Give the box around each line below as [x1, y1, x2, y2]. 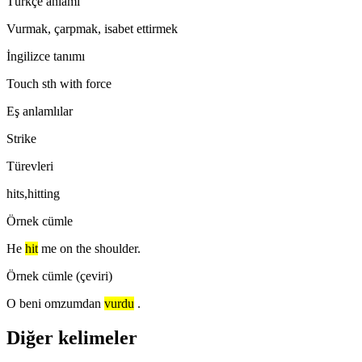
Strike [6, 131, 36, 145]
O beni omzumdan [6, 296, 101, 310]
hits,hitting [6, 186, 60, 200]
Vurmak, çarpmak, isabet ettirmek [6, 21, 178, 36]
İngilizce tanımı [6, 48, 85, 63]
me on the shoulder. [41, 241, 141, 255]
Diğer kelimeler [6, 326, 137, 348]
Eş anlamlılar [6, 103, 73, 118]
